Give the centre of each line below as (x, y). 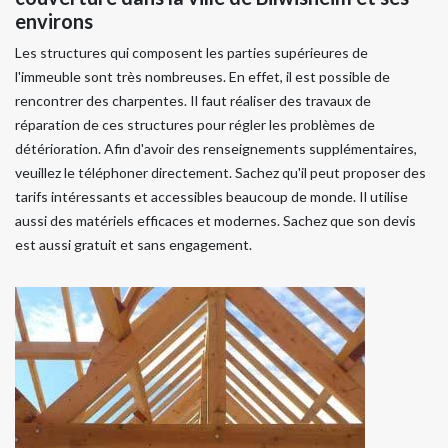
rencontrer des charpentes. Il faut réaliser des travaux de (193, 100)
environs (54, 20)
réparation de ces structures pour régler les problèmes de (195, 124)
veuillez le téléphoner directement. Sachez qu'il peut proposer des (220, 172)
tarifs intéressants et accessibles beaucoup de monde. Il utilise (211, 196)
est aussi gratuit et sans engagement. (133, 244)
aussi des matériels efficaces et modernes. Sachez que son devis (215, 220)
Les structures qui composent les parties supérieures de (191, 52)
